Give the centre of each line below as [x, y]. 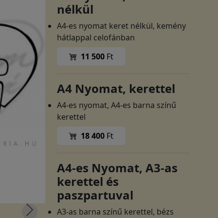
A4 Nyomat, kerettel [116, 88]
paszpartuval [95, 195]
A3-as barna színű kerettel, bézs [116, 212]
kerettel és [88, 181]
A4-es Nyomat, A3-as [118, 168]
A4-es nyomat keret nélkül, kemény [122, 26]
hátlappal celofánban [96, 37]
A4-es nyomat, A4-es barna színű [117, 105]
